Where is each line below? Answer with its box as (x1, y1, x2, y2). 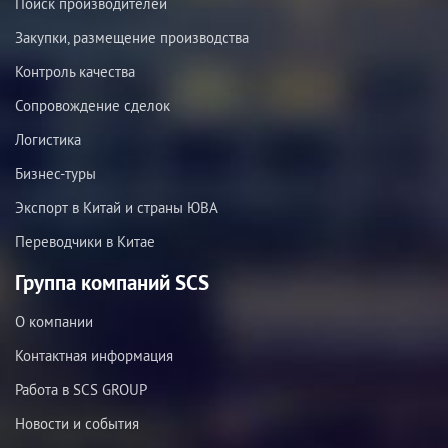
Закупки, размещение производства (15, 28, 249, 48)
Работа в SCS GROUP (15, 379, 147, 399)
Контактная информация (15, 345, 173, 365)
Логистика (15, 130, 81, 150)
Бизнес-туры (15, 164, 96, 184)
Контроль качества (15, 62, 135, 82)
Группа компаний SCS (15, 268, 209, 296)
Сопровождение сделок (15, 96, 170, 116)
